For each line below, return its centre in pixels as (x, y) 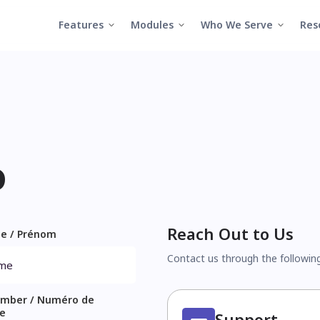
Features (81, 25)
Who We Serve (237, 25)
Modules (152, 25)
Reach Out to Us (230, 234)
